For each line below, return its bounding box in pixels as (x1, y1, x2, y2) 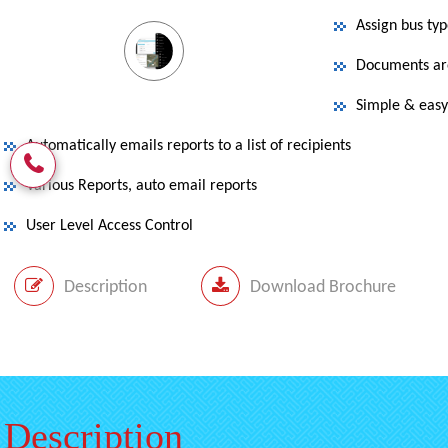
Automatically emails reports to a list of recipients (25, 138, 351, 154)
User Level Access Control (25, 218, 193, 234)
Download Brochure (249, 278, 396, 297)
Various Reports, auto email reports (25, 178, 257, 194)
